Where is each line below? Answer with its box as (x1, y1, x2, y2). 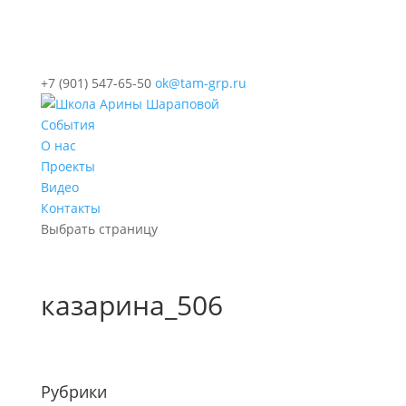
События (40, 116, 95, 133)
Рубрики (40, 381, 107, 402)
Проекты (40, 158, 95, 175)
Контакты (40, 199, 101, 217)
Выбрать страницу (40, 220, 158, 237)
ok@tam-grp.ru (154, 74, 246, 92)
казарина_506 (40, 286, 223, 324)
